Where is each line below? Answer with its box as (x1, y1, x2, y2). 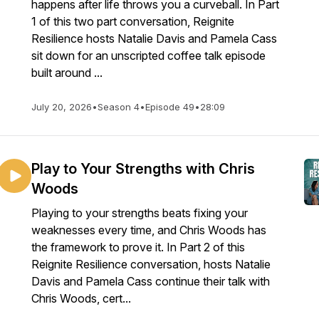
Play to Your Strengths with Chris (31, 160, 255, 177)
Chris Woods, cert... (31, 291, 131, 305)
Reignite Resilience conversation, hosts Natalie (31, 257, 271, 271)
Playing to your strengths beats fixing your (31, 206, 248, 220)
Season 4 (98, 101, 140, 113)
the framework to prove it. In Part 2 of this (31, 240, 245, 254)
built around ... (31, 66, 103, 80)
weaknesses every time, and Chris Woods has (31, 223, 266, 237)
